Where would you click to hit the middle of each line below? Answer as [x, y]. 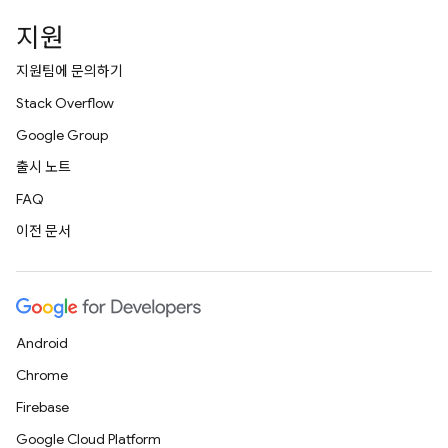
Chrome [42, 375]
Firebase [42, 407]
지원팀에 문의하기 [69, 71]
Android [42, 343]
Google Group [62, 135]
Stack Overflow [65, 103]
